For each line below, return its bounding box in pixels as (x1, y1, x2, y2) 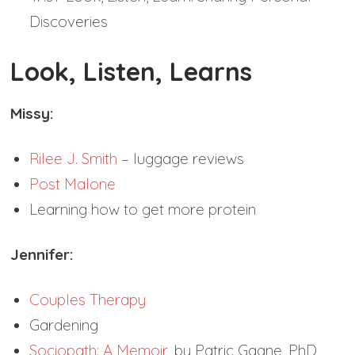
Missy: (10, 104, 55, 124)
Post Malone (29, 174, 116, 194)
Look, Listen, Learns (10, 55, 253, 88)
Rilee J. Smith (29, 149, 118, 169)
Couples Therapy (29, 290, 147, 310)
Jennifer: (10, 245, 74, 265)
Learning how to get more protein (29, 200, 257, 219)
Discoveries (29, 12, 109, 32)
